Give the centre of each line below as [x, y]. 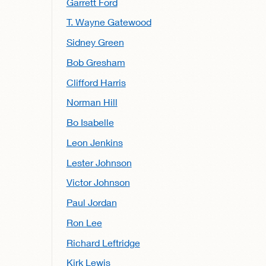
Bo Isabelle [90, 122]
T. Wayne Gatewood [109, 22]
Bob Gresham [96, 62]
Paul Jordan [91, 202]
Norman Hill [92, 102]
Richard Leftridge [103, 242]
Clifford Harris [96, 82]
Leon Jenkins [94, 142]
